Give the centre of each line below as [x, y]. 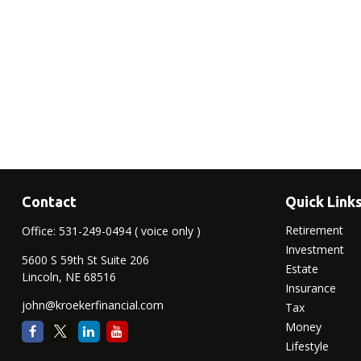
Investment [315, 249]
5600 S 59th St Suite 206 [85, 259]
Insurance [311, 288]
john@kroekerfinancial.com [92, 305]
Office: [40, 230]
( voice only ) [167, 230]
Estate [302, 268]
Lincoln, [41, 276]
